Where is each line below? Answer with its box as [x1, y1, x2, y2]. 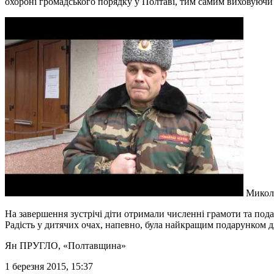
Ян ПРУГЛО [5, 240, 58, 251]
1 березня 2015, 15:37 [5, 261, 93, 272]
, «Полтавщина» [58, 240, 126, 251]
